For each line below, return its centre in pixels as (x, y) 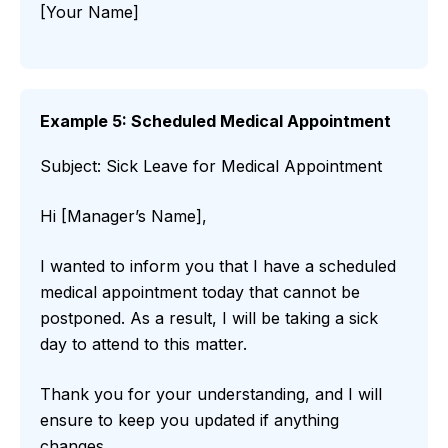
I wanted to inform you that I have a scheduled (218, 266)
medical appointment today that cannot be (200, 292)
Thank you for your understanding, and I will (211, 394)
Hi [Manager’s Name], (123, 216)
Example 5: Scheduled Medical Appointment (215, 121)
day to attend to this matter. (143, 344)
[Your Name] (89, 12)
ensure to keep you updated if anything (189, 420)
